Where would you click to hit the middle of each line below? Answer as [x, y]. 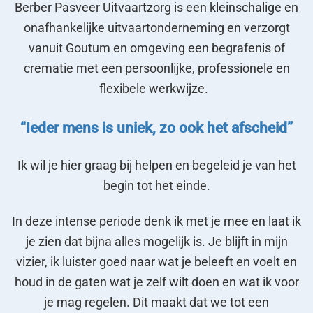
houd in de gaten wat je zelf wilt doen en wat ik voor [156, 283]
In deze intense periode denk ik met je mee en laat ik [156, 222]
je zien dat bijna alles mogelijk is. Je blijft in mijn [156, 242]
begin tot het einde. [156, 185]
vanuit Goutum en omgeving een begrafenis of [156, 48]
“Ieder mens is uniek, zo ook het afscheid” [156, 127]
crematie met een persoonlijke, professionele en [156, 68]
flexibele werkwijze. [156, 88]
